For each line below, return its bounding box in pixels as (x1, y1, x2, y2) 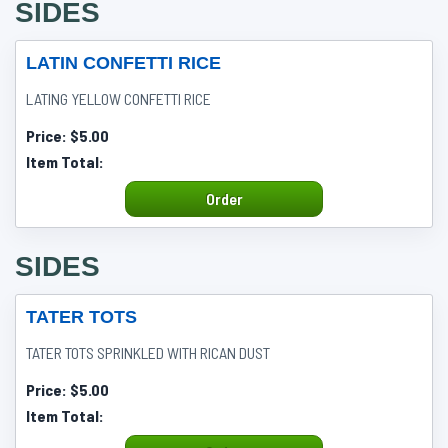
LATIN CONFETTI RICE (26, 53, 221, 73)
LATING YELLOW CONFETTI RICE (26, 89, 211, 108)
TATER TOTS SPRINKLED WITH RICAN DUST (26, 343, 270, 362)
